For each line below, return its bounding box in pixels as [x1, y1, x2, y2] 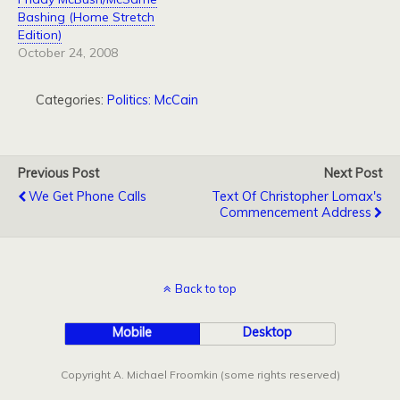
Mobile [112, 324, 153, 340]
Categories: [36, 92, 107, 108]
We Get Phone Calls [29, 188, 146, 204]
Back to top [175, 281, 237, 296]
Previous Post [18, 165, 99, 181]
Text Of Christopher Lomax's [212, 188, 382, 204]
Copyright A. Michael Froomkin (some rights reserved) [60, 368, 340, 381]
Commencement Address [220, 204, 371, 221]
